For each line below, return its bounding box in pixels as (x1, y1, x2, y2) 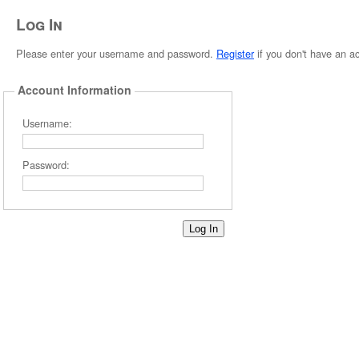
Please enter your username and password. (16, 45, 216, 61)
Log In (16, 12, 63, 35)
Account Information (17, 81, 131, 98)
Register (216, 45, 254, 61)
